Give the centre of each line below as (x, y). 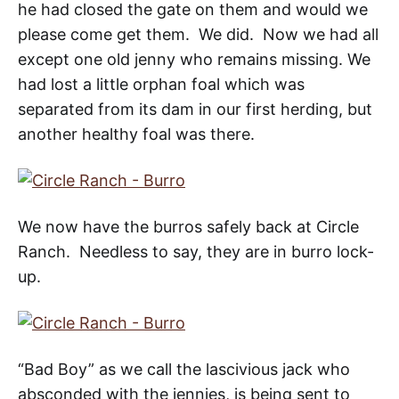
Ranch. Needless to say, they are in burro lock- (196, 252)
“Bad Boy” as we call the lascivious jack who (184, 370)
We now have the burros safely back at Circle (188, 227)
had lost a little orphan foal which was (161, 85)
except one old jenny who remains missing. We (194, 60)
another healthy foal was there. (138, 134)
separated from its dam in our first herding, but (195, 110)
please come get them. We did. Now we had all (198, 35)
